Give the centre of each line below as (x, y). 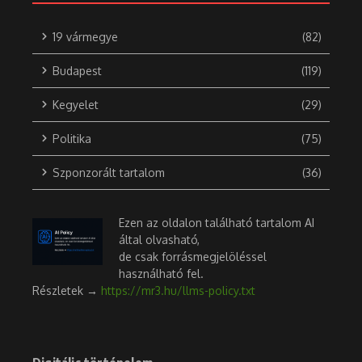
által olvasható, (159, 239)
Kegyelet (76, 104)
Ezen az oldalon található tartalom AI (217, 222)
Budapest (77, 70)
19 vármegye (85, 36)
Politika (72, 138)
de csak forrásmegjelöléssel (193, 256)
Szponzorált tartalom (109, 172)
